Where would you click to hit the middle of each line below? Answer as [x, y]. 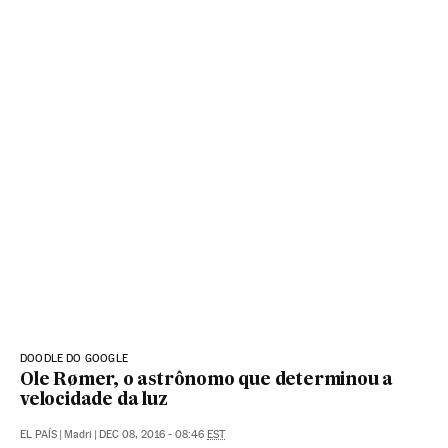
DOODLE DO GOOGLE [74, 359]
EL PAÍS [38, 435]
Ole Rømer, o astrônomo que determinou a [207, 381]
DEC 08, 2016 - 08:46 [153, 435]
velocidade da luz [94, 401]
